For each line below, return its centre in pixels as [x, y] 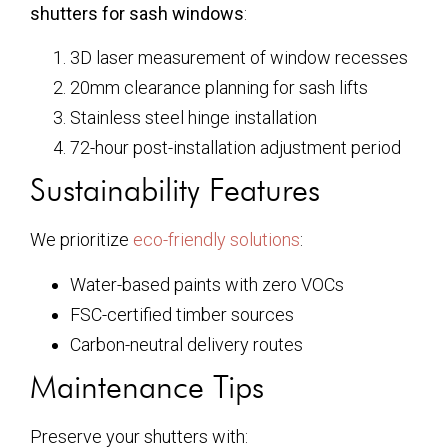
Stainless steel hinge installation [193, 118]
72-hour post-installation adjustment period [235, 148]
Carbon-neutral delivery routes [186, 344]
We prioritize [81, 240]
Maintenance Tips [147, 386]
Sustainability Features [175, 190]
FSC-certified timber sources [182, 314]
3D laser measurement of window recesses [239, 58]
